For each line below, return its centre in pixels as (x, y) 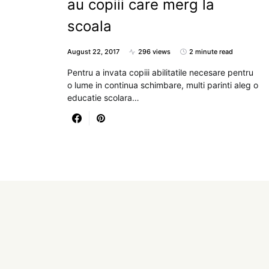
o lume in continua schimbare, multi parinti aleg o (163, 85)
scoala (89, 26)
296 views (154, 52)
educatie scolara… (103, 98)
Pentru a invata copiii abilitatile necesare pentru (160, 72)
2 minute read (211, 52)
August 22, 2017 (93, 52)
